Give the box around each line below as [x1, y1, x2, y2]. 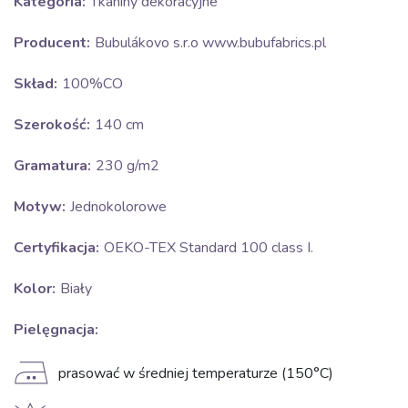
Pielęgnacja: [14, 320, 98, 340]
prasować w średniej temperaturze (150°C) [58, 363, 333, 383]
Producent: [14, 33, 90, 53]
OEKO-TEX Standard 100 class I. [104, 238, 313, 258]
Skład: [14, 74, 57, 94]
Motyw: [14, 197, 66, 217]
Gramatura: [14, 156, 91, 176]
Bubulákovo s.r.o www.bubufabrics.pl [95, 33, 326, 53]
